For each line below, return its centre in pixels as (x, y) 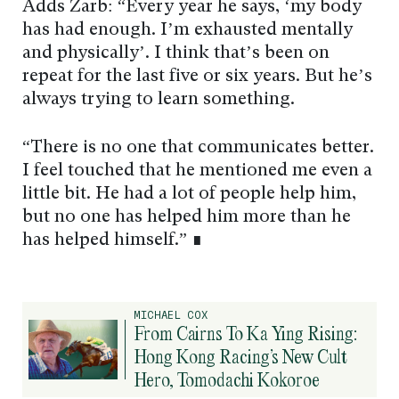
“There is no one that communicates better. (198, 148)
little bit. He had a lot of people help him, (189, 195)
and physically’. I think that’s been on (176, 54)
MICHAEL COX (171, 315)
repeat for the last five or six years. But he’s (197, 77)
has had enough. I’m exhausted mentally (187, 31)
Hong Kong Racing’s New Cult (240, 357)
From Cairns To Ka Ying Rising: (245, 334)
